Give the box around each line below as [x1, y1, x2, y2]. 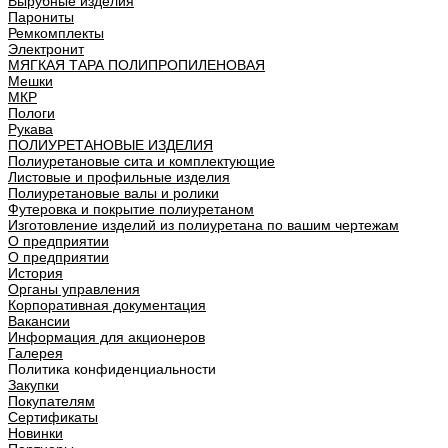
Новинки [8, 425, 63, 441]
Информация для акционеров [8, 329, 205, 345]
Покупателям [8, 393, 95, 409]
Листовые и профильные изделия [8, 169, 230, 185]
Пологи [8, 105, 55, 121]
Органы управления [8, 281, 140, 297]
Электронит [8, 41, 84, 57]
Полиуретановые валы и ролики [8, 185, 219, 201]
